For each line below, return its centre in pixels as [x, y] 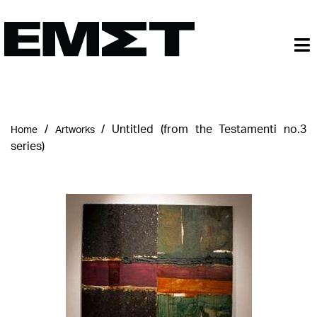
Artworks [75, 129]
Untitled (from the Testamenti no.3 [209, 128]
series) [28, 145]
